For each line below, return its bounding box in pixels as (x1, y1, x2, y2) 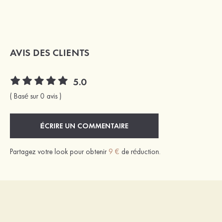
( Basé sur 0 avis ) (10, 91, 61, 101)
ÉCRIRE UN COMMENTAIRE (40, 120, 128, 131)
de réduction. (119, 146, 161, 157)
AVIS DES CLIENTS (10, 46, 89, 59)
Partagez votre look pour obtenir (10, 146, 109, 157)
